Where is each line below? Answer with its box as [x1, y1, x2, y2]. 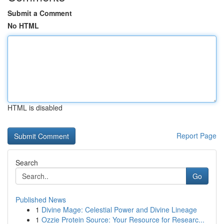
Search [15, 157, 38, 167]
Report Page [176, 130, 216, 140]
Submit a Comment [7, 8, 72, 18]
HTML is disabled [7, 102, 62, 112]
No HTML [7, 20, 39, 30]
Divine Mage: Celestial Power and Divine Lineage [41, 204, 197, 214]
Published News [15, 194, 66, 204]
